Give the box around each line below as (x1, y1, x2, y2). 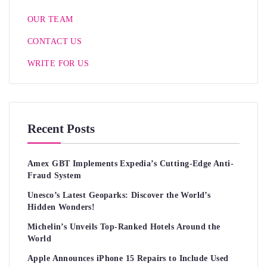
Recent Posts (27, 121, 95, 136)
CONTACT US (27, 36, 82, 46)
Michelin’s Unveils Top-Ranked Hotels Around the (27, 222, 221, 231)
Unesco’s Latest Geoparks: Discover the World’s (27, 190, 211, 200)
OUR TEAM (27, 14, 73, 24)
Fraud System (27, 170, 82, 180)
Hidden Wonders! (27, 202, 95, 212)
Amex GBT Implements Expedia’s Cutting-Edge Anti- (27, 159, 234, 168)
